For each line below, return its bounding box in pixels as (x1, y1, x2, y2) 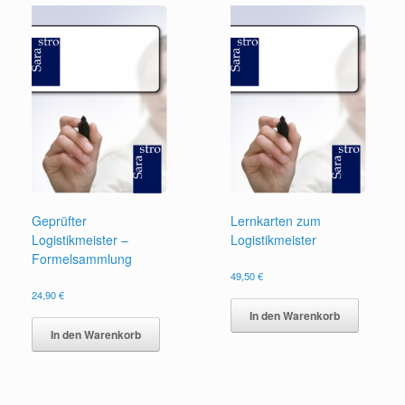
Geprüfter (32, 211, 87, 230)
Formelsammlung (32, 249, 132, 268)
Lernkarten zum (231, 211, 322, 230)
